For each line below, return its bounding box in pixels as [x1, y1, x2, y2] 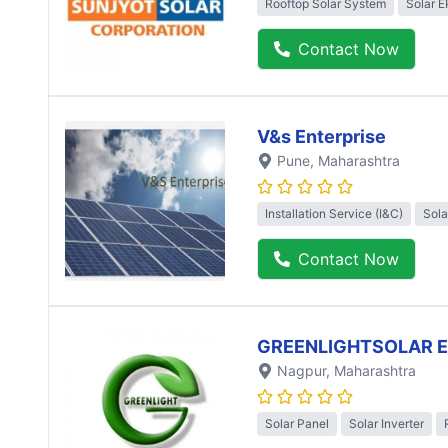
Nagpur [277, 362, 326, 380]
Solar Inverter [349, 415, 424, 431]
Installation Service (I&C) [265, 205, 403, 221]
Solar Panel [265, 415, 329, 431]
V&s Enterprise [257, 126, 386, 148]
